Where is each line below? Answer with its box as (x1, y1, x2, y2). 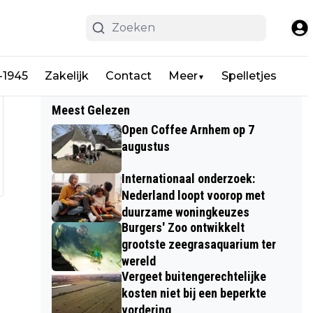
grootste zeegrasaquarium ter (121, 237, 276, 252)
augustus (121, 139, 170, 154)
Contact (105, 68, 152, 82)
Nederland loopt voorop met (121, 188, 265, 203)
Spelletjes (221, 68, 277, 82)
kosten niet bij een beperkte (121, 286, 266, 300)
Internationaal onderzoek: (121, 171, 255, 186)
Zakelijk (45, 68, 89, 82)
